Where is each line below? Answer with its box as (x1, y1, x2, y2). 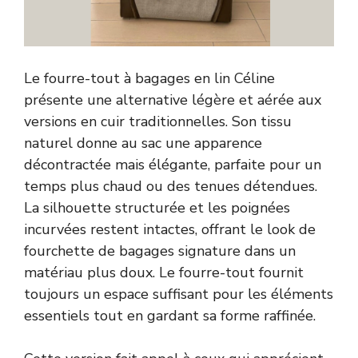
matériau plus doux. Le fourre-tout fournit (24, 262, 304, 282)
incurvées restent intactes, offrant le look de (24, 219, 316, 239)
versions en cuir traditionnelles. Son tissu (24, 111, 292, 131)
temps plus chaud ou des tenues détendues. (24, 176, 317, 196)
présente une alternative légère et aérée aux (24, 89, 321, 109)
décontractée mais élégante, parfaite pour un (24, 154, 321, 174)
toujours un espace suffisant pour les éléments (24, 284, 333, 304)
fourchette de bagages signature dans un (24, 241, 296, 261)
